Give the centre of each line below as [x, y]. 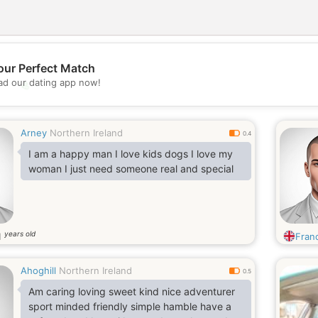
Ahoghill [38, 270]
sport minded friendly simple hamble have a [130, 306]
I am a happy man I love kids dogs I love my [131, 154]
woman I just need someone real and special [131, 169]
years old [20, 234]
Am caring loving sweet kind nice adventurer [132, 291]
